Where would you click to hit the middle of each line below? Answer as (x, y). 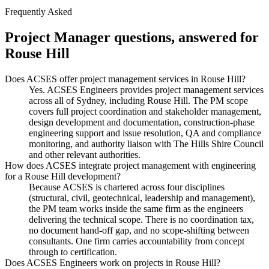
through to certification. (73, 252)
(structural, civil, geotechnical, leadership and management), (142, 198)
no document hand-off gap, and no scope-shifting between (139, 231)
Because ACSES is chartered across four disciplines (127, 187)
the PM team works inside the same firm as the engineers (136, 209)
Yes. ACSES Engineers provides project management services (146, 90)
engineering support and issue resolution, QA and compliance (145, 133)
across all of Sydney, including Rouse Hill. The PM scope (138, 101)
